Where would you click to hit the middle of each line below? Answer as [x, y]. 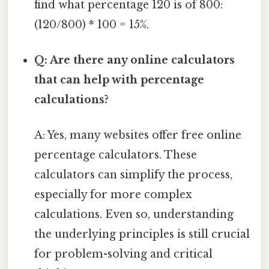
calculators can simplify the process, [134, 175]
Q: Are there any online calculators [135, 60]
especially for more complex [113, 195]
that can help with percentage [119, 80]
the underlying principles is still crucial [142, 234]
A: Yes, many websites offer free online [138, 135]
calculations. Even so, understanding [134, 215]
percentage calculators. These [116, 155]
